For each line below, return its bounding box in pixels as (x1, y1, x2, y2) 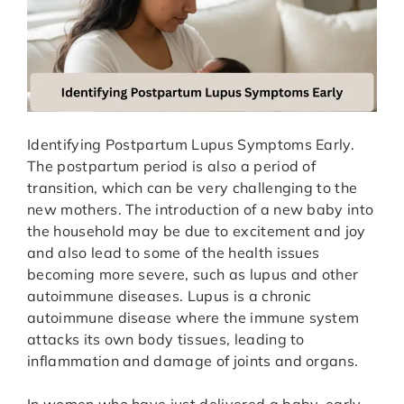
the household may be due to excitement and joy (27, 222, 366, 241)
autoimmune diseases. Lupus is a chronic (27, 287, 312, 306)
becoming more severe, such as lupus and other (27, 265, 359, 284)
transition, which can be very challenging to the (27, 179, 358, 197)
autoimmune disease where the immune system (27, 308, 360, 327)
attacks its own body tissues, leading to (27, 330, 305, 349)
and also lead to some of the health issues (27, 243, 320, 262)
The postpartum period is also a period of (27, 157, 317, 176)
